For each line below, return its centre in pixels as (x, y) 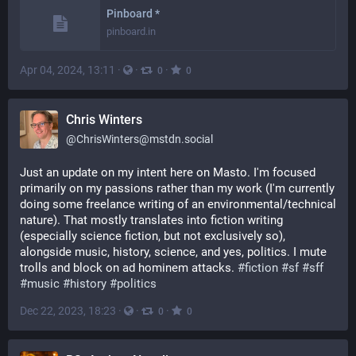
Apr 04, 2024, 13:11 (68, 70)
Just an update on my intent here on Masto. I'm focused (168, 172)
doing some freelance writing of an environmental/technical (178, 204)
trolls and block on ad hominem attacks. (129, 268)
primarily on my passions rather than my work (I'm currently (177, 188)
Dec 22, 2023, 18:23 (68, 311)
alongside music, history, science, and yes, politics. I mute (173, 252)
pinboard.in (131, 31)
